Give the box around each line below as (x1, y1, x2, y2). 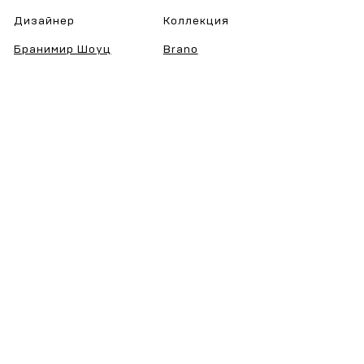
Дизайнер (14, 15, 75, 27)
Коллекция (162, 15, 229, 27)
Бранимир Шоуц (14, 44, 111, 55)
